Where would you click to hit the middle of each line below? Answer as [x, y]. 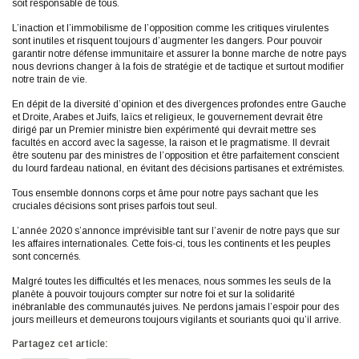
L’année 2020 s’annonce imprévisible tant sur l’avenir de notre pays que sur [176, 230]
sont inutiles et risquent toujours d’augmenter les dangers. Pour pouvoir [167, 40]
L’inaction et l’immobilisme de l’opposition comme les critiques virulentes [170, 28]
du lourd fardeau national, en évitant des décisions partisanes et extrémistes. [178, 168]
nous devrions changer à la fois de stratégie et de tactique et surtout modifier [178, 66]
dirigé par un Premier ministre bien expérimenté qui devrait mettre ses [164, 129]
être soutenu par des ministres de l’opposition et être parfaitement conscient [175, 155]
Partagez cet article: [60, 343]
